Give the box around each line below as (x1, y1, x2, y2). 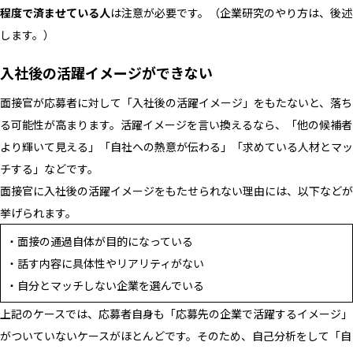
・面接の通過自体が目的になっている (6, 232, 193, 249)
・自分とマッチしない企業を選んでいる (6, 277, 204, 293)
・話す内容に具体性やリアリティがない (6, 255, 204, 271)
